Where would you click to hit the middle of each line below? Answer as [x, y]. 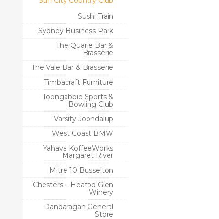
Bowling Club [91, 104]
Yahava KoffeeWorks [78, 148]
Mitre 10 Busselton [81, 170]
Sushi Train [96, 16]
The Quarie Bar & [85, 45]
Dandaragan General [79, 207]
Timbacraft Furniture [79, 82]
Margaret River [88, 155]
